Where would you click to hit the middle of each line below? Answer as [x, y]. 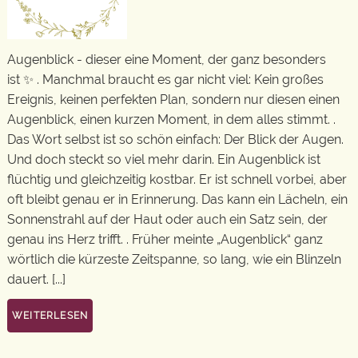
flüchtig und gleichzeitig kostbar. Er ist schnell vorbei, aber [177, 179]
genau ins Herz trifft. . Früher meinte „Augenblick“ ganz [165, 239]
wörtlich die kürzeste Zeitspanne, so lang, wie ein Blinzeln [174, 259]
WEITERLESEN [50, 316]
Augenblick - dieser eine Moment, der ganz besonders [167, 59]
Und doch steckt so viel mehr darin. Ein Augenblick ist [164, 159]
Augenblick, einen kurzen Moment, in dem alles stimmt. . [171, 119]
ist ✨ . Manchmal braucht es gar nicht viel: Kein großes [165, 79]
